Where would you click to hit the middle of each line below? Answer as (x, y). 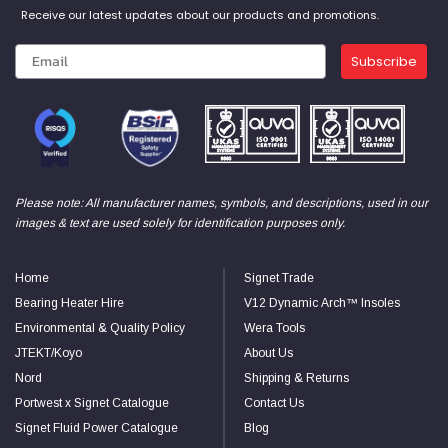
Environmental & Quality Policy (100, 328)
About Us (268, 353)
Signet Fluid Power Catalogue (96, 428)
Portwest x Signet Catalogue (92, 403)
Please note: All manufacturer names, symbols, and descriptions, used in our (221, 203)
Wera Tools (274, 328)
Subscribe (384, 62)
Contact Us (274, 403)
